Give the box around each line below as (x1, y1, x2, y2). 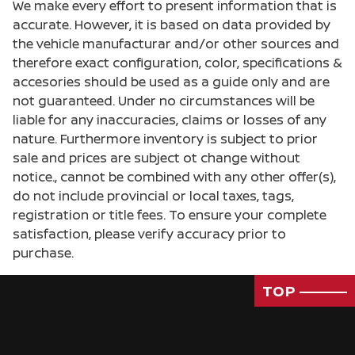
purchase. (13, 244, 74, 262)
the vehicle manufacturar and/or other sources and (13, 35, 339, 53)
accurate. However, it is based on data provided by (13, 16, 330, 34)
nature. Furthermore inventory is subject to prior (13, 130, 318, 148)
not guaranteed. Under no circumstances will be (13, 92, 315, 110)
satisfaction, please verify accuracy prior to (13, 225, 286, 243)
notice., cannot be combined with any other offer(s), (13, 168, 336, 186)
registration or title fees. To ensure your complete (13, 206, 326, 224)
